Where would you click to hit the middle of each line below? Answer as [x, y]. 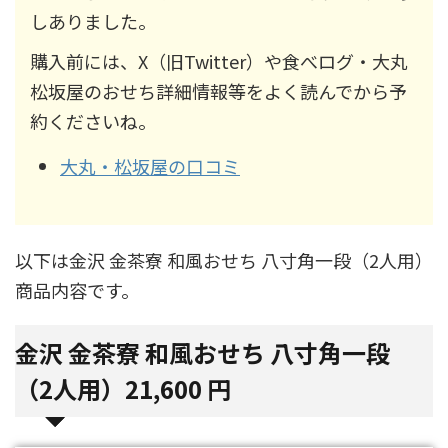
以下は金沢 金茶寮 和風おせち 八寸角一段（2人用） [224, 260]
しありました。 [93, 21]
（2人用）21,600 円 [123, 388]
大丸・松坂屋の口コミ [150, 165]
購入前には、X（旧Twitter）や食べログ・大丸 [219, 61]
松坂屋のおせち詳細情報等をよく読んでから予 [218, 91]
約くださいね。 [93, 121]
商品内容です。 [77, 290]
